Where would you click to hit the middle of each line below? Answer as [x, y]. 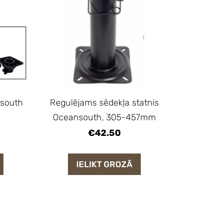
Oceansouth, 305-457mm [105, 118]
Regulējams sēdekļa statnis [105, 103]
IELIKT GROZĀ [105, 164]
